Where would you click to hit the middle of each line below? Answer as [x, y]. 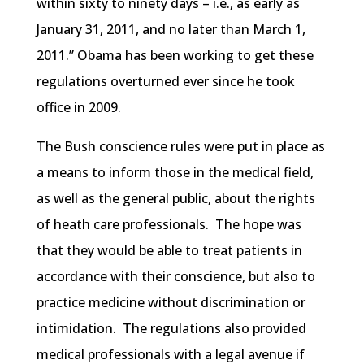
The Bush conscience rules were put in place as [180, 147]
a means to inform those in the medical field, [175, 173]
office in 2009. [80, 108]
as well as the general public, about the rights [175, 199]
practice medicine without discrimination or [171, 303]
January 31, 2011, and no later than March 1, [171, 30]
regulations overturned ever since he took [165, 82]
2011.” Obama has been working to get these [175, 56]
